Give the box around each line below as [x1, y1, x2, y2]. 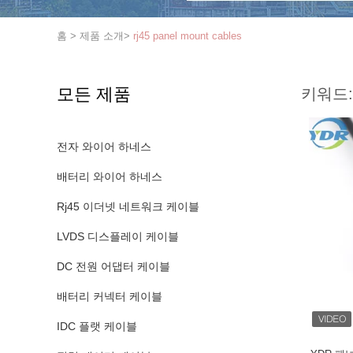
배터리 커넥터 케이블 [57, 290, 162, 303]
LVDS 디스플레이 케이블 [57, 230, 179, 243]
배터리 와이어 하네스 [57, 170, 162, 183]
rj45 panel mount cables [133, 30, 242, 42]
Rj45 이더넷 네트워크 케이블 [57, 200, 199, 213]
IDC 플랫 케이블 [57, 320, 137, 333]
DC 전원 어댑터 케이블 [57, 260, 170, 273]
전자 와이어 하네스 [57, 140, 151, 153]
